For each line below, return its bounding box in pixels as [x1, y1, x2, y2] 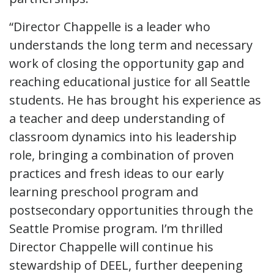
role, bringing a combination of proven [9, 146, 234, 163]
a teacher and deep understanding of [9, 109, 225, 127]
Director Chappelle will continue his [9, 238, 213, 255]
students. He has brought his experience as [9, 91, 261, 108]
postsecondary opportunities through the [9, 201, 253, 218]
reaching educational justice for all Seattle [9, 73, 250, 90]
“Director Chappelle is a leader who [9, 18, 210, 35]
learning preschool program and [9, 183, 198, 200]
